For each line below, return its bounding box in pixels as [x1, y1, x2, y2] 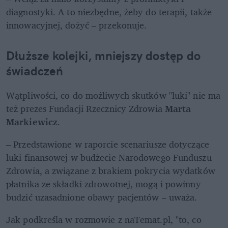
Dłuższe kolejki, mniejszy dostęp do [6, 48, 201, 64]
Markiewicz [6, 114, 58, 130]
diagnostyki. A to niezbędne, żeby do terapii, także [6, 4, 212, 20]
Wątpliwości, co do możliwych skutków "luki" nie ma [6, 88, 221, 103]
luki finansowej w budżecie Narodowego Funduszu [6, 150, 212, 165]
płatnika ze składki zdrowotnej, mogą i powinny [6, 176, 201, 192]
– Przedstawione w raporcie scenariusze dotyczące [6, 136, 209, 152]
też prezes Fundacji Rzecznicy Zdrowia [6, 101, 165, 117]
